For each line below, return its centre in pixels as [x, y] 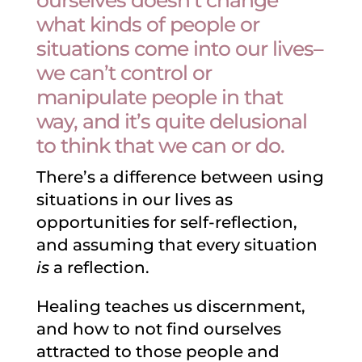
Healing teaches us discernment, [170, 306]
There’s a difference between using [180, 177]
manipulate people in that [159, 97]
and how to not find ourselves [158, 329]
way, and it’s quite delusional [171, 121]
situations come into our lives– [179, 48]
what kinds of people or [147, 24]
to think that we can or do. [160, 145]
